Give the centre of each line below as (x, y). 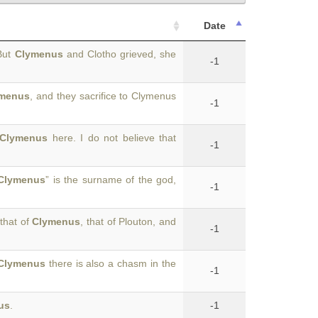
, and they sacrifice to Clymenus (103, 96)
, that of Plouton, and (128, 221)
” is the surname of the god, (111, 180)
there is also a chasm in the (111, 263)
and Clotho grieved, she (119, 54)
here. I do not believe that (112, 138)
